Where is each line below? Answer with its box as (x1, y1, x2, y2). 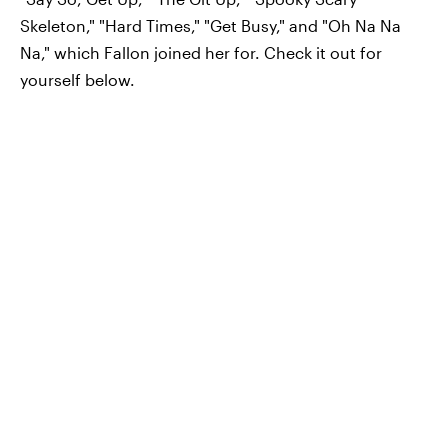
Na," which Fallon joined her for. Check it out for (20, 43, 382, 62)
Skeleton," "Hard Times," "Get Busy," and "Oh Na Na (20, 16, 401, 35)
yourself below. (20, 70, 135, 89)
